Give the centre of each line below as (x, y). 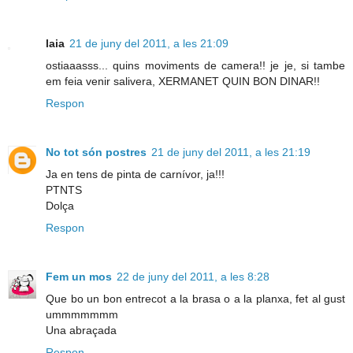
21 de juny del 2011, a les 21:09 (149, 43)
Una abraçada (81, 330)
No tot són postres (96, 152)
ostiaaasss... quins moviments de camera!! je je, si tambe (195, 65)
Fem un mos (79, 276)
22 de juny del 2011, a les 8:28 (193, 276)
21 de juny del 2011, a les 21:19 (231, 152)
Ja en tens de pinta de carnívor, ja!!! (135, 174)
